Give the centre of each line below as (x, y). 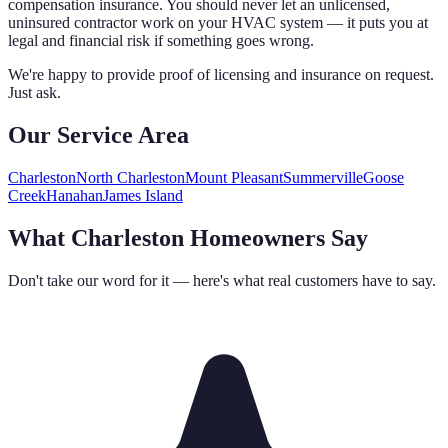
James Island (143, 196)
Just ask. (34, 93)
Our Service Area (98, 135)
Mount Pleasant (234, 178)
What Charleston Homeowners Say (188, 238)
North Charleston (130, 178)
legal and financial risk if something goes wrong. (161, 41)
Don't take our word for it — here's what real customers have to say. (222, 281)
